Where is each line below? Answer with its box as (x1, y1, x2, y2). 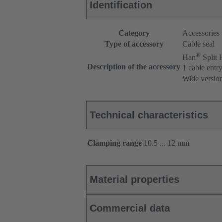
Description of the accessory (87, 62, 180, 71)
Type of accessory (104, 40, 164, 49)
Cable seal (182, 40, 215, 49)
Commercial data (90, 203, 170, 214)
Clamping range (87, 139, 142, 148)
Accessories (182, 29, 220, 38)
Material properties (90, 174, 179, 185)
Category (118, 29, 150, 38)
